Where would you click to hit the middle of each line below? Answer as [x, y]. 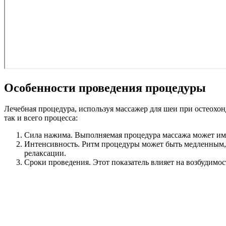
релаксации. [45, 153]
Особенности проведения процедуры [105, 88]
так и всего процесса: [41, 118]
